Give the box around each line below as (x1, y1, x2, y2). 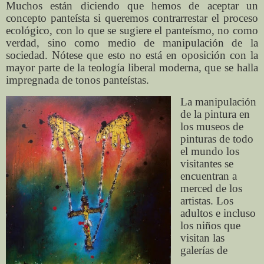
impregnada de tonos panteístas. (6, 74, 149, 87)
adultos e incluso (180, 207, 256, 219)
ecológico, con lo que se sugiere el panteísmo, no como (6, 24, 258, 37)
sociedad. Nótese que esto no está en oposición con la (6, 49, 258, 62)
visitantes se (180, 157, 233, 170)
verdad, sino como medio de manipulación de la (6, 37, 258, 49)
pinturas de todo (180, 133, 253, 145)
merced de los (180, 182, 242, 194)
